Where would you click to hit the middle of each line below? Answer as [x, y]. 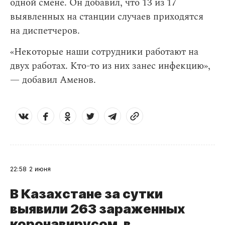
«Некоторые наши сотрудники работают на [104, 52]
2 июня [40, 169]
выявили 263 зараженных [98, 209]
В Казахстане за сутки [86, 194]
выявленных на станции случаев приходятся [107, 17]
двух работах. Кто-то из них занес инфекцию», [110, 66]
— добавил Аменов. [53, 80]
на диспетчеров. [45, 31]
